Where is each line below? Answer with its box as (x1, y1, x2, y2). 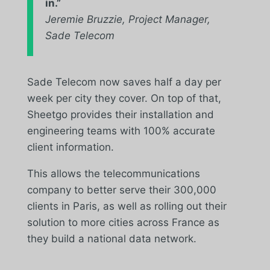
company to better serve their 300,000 (27, 183, 216, 196)
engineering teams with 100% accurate (27, 124, 215, 137)
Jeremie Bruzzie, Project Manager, (45, 13, 210, 25)
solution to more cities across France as (27, 216, 219, 228)
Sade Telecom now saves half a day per (27, 75, 221, 88)
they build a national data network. (27, 232, 196, 245)
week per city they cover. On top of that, (27, 92, 221, 104)
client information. (27, 140, 114, 153)
